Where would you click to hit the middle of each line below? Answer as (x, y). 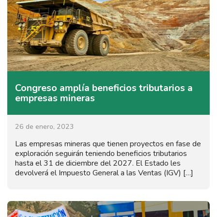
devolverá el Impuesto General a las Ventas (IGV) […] (104, 173)
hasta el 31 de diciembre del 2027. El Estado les (98, 163)
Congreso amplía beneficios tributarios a (104, 88)
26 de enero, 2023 (45, 126)
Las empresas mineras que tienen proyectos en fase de (108, 144)
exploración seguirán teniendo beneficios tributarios (101, 153)
